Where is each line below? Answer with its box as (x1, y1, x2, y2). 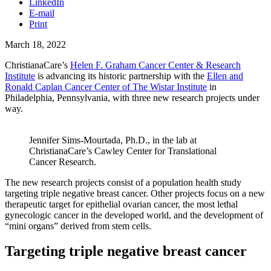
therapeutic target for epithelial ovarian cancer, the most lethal (5, 198, 238, 209)
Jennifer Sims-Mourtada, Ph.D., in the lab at (29, 134, 197, 145)
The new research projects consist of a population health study (5, 177, 241, 188)
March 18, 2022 (5, 39, 66, 50)
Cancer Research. (29, 156, 96, 167)
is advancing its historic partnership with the (35, 70, 207, 81)
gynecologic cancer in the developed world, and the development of (5, 209, 263, 220)
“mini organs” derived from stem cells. (5, 220, 151, 231)
